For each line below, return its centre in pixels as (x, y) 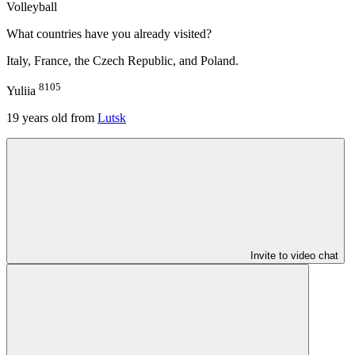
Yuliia (21, 91)
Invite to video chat (294, 256)
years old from (57, 118)
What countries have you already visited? (109, 33)
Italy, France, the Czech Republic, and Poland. (122, 60)
